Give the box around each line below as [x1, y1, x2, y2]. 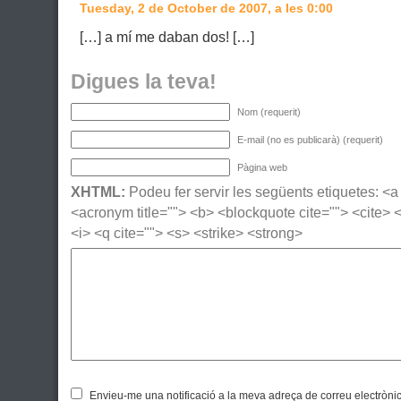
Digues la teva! [70, 70, 217, 93]
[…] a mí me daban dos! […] [79, 30, 254, 45]
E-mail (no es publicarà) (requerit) [236, 134, 383, 145]
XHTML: [70, 184, 125, 200]
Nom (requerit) [236, 107, 301, 117]
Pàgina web [236, 162, 287, 173]
